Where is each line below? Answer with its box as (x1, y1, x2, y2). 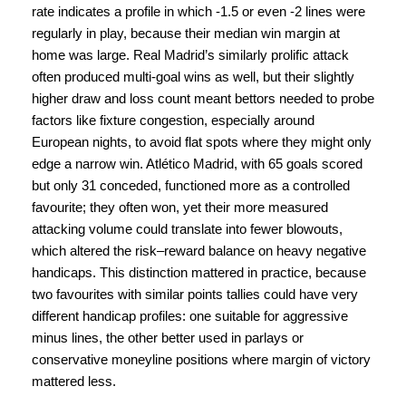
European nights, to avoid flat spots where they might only (32, 134, 372, 150)
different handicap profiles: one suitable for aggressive (32, 308, 348, 324)
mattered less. (32, 373, 116, 389)
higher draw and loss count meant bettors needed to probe (32, 91, 374, 106)
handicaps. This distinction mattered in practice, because (32, 265, 366, 280)
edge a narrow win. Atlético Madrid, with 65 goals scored (32, 156, 362, 171)
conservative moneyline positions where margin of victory (32, 352, 371, 367)
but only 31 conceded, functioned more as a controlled (32, 178, 350, 193)
